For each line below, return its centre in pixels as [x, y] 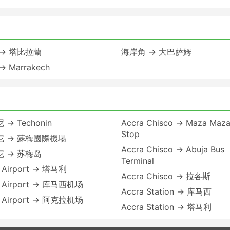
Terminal [138, 160]
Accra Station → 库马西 [166, 191]
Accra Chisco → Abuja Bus [173, 149]
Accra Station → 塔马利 [166, 207]
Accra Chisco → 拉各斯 [166, 176]
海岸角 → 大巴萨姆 [156, 52]
